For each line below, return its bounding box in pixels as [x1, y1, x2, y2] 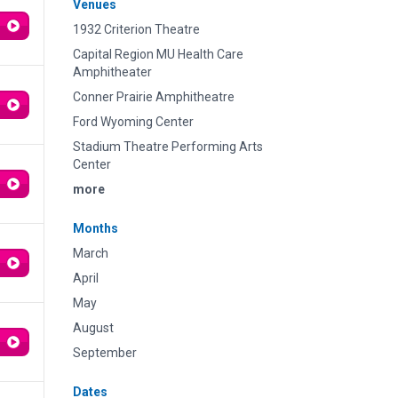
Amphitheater [73, 65, 152, 79]
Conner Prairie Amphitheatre [73, 90, 235, 104]
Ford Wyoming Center [73, 115, 194, 129]
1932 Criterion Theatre [73, 22, 200, 36]
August [73, 321, 114, 335]
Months [73, 221, 118, 235]
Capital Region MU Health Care [73, 47, 243, 61]
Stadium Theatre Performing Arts [73, 139, 263, 154]
